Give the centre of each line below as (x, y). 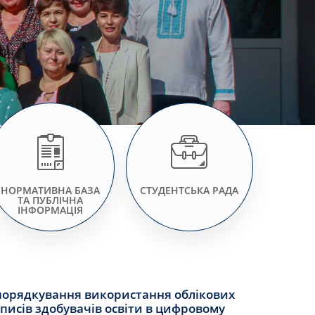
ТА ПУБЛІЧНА (51, 200)
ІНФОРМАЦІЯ (51, 210)
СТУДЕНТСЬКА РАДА (189, 190)
